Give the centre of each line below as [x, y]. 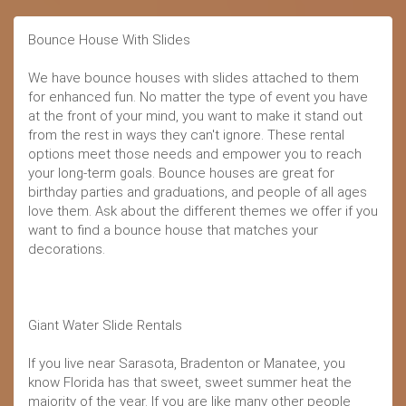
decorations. [67, 249]
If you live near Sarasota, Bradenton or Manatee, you [187, 363]
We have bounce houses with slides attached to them [193, 77]
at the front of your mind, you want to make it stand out [195, 116]
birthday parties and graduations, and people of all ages [198, 192]
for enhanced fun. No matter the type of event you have [198, 97]
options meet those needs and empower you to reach [195, 154]
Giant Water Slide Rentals [105, 325]
